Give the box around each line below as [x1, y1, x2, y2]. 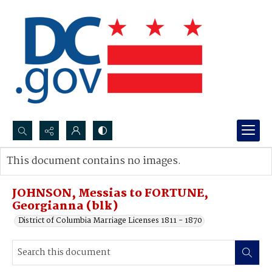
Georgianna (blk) [12, 197, 118, 216]
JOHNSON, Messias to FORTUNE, [12, 185, 208, 203]
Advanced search [19, 167, 81, 180]
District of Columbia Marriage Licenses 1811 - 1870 [18, 214, 202, 227]
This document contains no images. [7, 153, 181, 169]
